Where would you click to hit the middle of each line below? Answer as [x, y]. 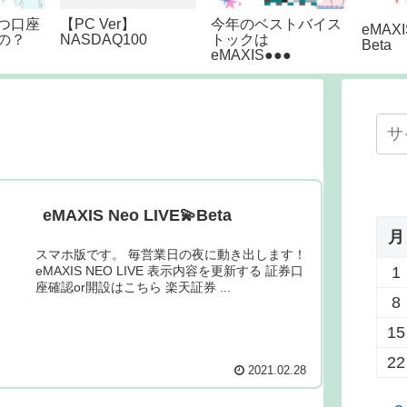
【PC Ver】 [98, 24]
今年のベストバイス [277, 24]
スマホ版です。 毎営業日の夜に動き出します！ [171, 255]
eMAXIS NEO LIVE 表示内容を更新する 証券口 [169, 271]
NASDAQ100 [104, 39]
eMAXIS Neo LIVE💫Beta [137, 216]
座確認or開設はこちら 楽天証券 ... [133, 288]
